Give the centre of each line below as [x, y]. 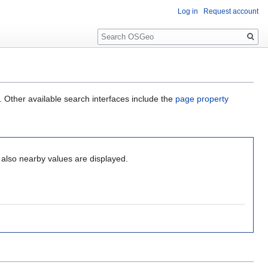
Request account [231, 11]
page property [202, 99]
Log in [188, 11]
